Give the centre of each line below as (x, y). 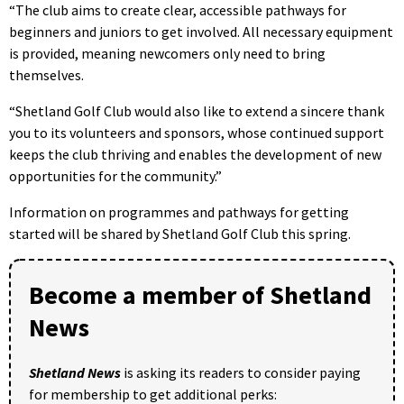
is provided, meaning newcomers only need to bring (167, 53)
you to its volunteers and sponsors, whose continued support (197, 132)
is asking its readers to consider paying (241, 372)
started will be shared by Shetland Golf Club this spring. (180, 233)
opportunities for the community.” (115, 175)
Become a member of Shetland (200, 294)
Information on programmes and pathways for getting (179, 211)
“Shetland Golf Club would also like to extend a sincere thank (197, 110)
